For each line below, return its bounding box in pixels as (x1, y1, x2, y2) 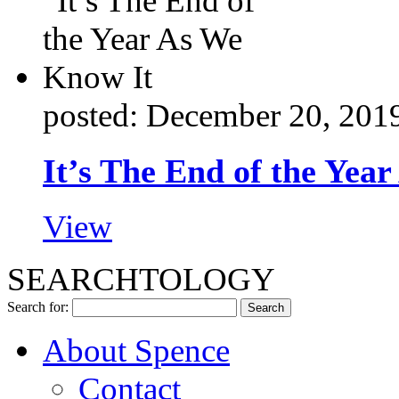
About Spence (43, 331, 230, 369)
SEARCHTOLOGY (7, 260, 275, 297)
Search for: (7, 298, 69, 314)
